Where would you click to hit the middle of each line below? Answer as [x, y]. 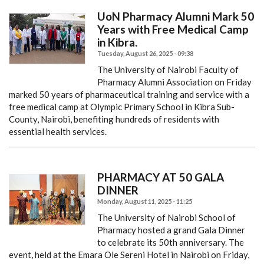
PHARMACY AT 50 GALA [161, 177]
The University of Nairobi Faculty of [168, 69]
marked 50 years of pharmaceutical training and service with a [129, 94]
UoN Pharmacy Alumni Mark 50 [176, 16]
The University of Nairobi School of [166, 217]
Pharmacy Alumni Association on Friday [174, 82]
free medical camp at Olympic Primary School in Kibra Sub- [122, 106]
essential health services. [58, 131]
